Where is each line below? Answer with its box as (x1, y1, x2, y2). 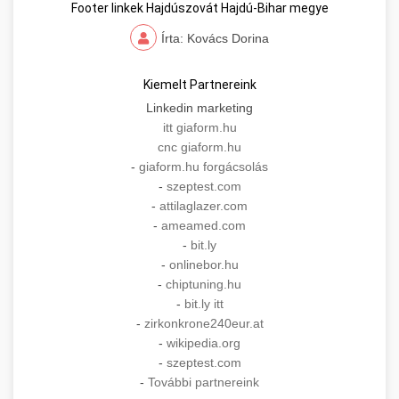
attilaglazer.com (159, 199, 248, 214)
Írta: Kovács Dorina (161, 31, 269, 46)
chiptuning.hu (166, 277, 241, 292)
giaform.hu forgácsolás (139, 159, 268, 175)
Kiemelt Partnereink (142, 77, 256, 93)
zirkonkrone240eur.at (143, 316, 264, 331)
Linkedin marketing (146, 101, 253, 116)
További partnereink (148, 375, 259, 390)
